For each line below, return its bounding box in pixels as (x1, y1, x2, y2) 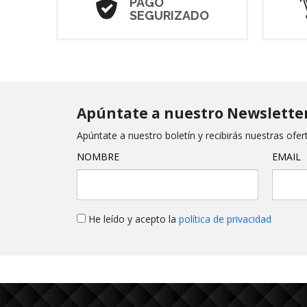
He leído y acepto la (86, 212, 179, 226)
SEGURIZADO (129, 8, 209, 23)
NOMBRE (77, 150, 119, 164)
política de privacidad (179, 212, 271, 226)
